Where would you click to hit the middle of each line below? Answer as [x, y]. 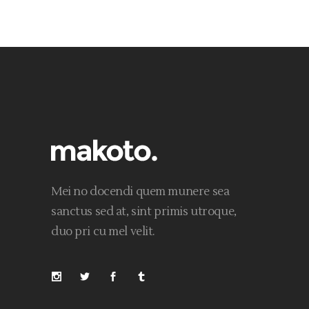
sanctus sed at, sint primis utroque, [144, 212]
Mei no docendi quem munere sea [140, 192]
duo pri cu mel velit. [103, 232]
